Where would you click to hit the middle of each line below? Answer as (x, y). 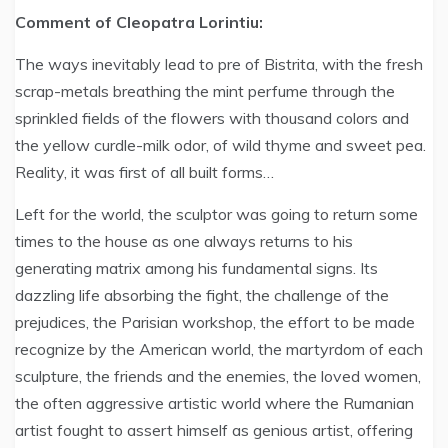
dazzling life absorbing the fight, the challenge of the (202, 295)
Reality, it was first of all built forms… (144, 172)
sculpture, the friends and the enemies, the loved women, (218, 376)
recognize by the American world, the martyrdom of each (219, 349)
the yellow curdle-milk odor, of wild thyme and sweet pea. (220, 145)
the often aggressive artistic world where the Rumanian (214, 403)
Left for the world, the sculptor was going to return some (216, 214)
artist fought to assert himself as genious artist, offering (214, 430)
